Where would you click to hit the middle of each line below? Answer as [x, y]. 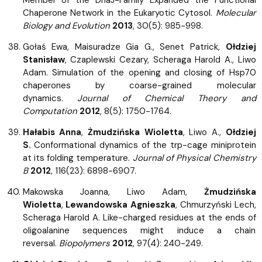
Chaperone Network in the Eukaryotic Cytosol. [119, 13]
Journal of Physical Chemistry [194, 158]
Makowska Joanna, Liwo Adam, [113, 192]
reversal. [41, 243]
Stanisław [44, 59]
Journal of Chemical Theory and [167, 98]
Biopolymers [84, 243]
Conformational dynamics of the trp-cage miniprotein [143, 145]
